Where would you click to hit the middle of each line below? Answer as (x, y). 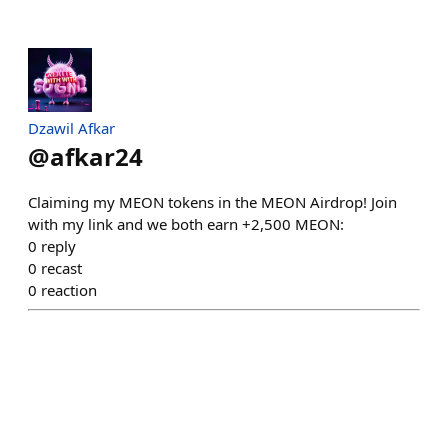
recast (61, 268)
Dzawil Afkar (71, 128)
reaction (69, 290)
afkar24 (96, 156)
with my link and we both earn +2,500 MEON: (186, 224)
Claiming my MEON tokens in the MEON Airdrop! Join (212, 202)
